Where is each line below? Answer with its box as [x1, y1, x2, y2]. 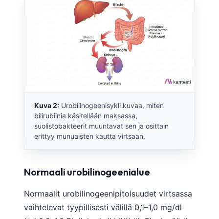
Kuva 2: [34, 101, 59, 109]
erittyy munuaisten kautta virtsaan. [34, 131, 145, 140]
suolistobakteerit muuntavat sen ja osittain [34, 121, 169, 130]
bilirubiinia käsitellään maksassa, [34, 111, 137, 120]
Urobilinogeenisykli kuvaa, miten [59, 101, 164, 109]
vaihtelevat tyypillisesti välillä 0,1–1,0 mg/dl [24, 202, 182, 212]
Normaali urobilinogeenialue [24, 165, 150, 178]
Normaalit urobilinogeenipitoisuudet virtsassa [24, 188, 192, 198]
